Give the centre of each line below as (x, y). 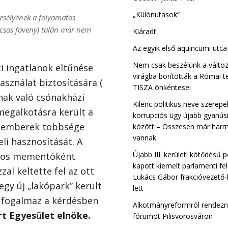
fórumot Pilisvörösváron (173, 216)
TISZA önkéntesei (162, 88)
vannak (145, 138)
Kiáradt (145, 32)
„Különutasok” (156, 15)
